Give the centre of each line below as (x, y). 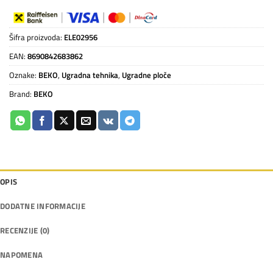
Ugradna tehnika (90, 75)
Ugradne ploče (147, 75)
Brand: (21, 94)
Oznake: (24, 75)
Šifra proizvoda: (37, 37)
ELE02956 (81, 37)
